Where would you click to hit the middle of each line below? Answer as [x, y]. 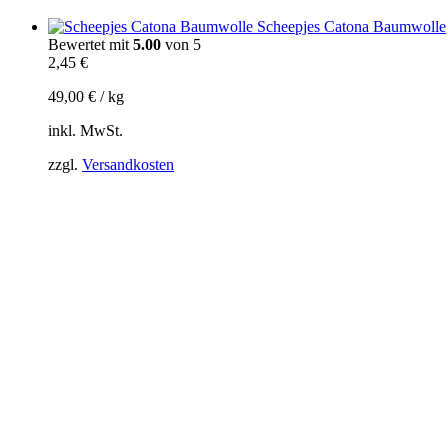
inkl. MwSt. [85, 130]
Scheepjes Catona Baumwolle [351, 26]
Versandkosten [128, 164]
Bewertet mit [90, 44]
